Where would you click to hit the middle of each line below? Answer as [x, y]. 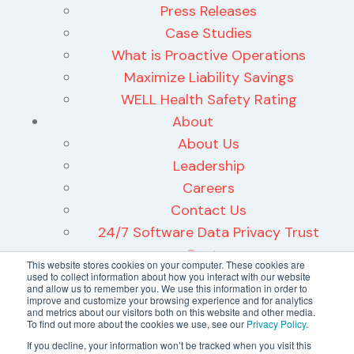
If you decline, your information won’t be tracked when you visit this [169, 345]
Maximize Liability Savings [209, 78]
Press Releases [209, 11]
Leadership [209, 166]
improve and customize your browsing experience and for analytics [170, 300]
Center [209, 255]
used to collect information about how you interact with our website [169, 276]
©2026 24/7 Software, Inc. [177, 337]
